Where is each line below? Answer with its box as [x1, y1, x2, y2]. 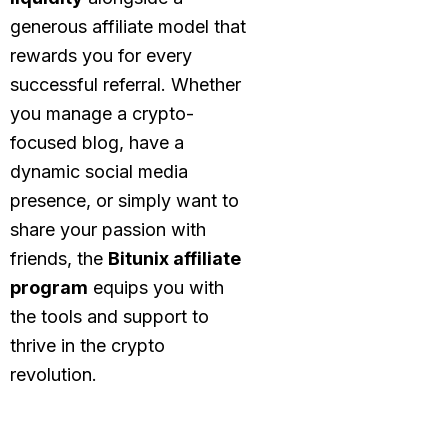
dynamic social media [10, 160, 188, 182]
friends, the [10, 247, 108, 269]
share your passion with [10, 218, 206, 240]
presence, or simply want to [10, 189, 239, 211]
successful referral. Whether [10, 73, 241, 95]
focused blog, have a [10, 131, 184, 153]
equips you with [88, 276, 224, 298]
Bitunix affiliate [108, 247, 241, 269]
